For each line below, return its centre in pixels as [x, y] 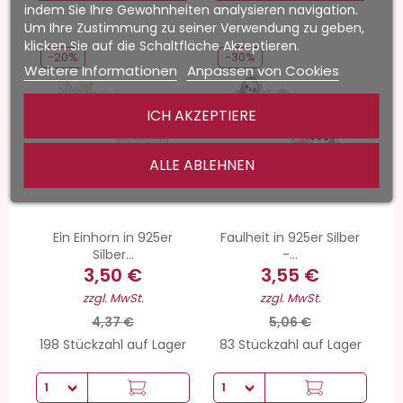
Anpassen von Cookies [263, 71]
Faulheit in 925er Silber [290, 237]
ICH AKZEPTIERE [201, 116]
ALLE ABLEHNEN [201, 165]
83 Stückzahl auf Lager [290, 345]
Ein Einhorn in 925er [113, 237]
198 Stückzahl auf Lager [113, 345]
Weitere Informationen [100, 71]
